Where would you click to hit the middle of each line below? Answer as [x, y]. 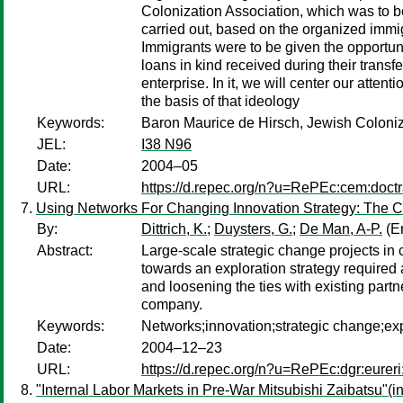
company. [172, 304]
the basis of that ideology [220, 101]
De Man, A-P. [341, 229]
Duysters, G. [253, 229]
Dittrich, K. [174, 229]
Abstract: [65, 251]
